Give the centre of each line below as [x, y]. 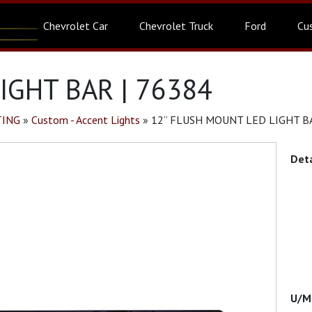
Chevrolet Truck [176, 26]
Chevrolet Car [76, 26]
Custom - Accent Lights [86, 120]
